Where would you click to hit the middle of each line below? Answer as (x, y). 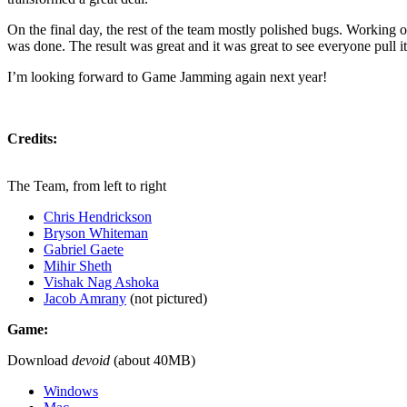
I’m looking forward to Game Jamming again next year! (167, 77)
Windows (71, 392)
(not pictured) (167, 299)
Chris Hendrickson (98, 217)
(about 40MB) (153, 361)
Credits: (32, 139)
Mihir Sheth (78, 266)
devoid (91, 361)
